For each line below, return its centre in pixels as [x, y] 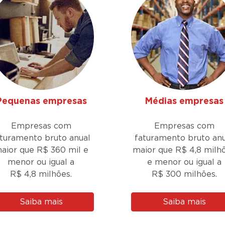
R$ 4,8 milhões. [41, 174]
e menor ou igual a [184, 162]
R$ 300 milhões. [184, 174]
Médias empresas [184, 101]
